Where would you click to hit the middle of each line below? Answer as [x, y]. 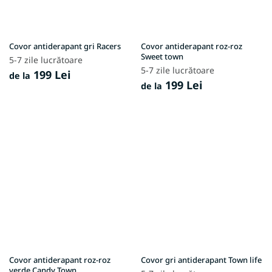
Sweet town [162, 56]
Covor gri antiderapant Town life [201, 260]
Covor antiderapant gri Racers [65, 46]
